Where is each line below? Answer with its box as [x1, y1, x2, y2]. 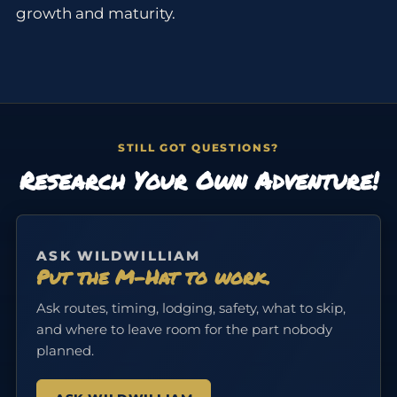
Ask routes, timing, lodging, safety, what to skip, [36, 300, 346, 317]
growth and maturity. [15, 4, 175, 23]
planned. [36, 342, 95, 360]
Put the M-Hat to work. [36, 262, 271, 292]
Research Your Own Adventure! [19, 162, 378, 198]
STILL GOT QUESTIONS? [117, 141, 280, 154]
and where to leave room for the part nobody [36, 321, 333, 339]
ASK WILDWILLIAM [36, 247, 201, 265]
